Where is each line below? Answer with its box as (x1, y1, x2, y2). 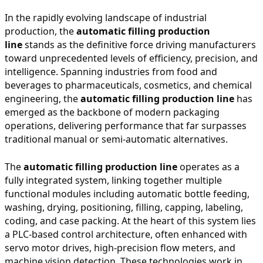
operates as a (177, 160, 240, 173)
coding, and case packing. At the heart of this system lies (5, 214, 256, 227)
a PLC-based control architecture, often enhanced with (5, 227, 247, 241)
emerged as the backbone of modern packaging (5, 105, 220, 119)
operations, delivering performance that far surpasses (5, 119, 247, 132)
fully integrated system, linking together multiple (5, 173, 222, 187)
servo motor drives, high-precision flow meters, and (5, 241, 235, 254)
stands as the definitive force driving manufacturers (22, 38, 256, 51)
